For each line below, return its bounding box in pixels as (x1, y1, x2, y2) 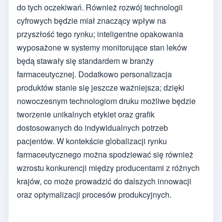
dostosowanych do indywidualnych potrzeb (17, 122, 168, 134)
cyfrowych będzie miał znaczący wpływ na (17, 15, 166, 27)
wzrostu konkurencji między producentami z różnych (17, 162, 200, 174)
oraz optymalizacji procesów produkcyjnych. (17, 189, 171, 201)
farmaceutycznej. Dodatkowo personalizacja (17, 68, 172, 80)
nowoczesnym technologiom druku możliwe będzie (17, 95, 196, 107)
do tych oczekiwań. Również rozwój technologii (17, 1, 183, 13)
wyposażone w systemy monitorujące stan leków (17, 42, 187, 54)
